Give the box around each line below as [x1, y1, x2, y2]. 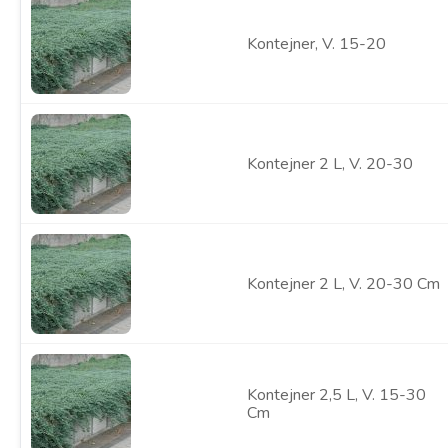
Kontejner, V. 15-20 [247, 33, 386, 55]
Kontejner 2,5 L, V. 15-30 [247, 384, 426, 406]
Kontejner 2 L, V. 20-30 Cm [247, 273, 440, 295]
